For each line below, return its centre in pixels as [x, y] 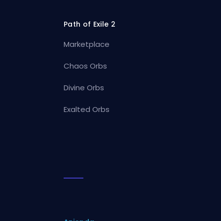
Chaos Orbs [86, 66]
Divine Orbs [84, 87]
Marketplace [87, 44]
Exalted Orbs [87, 109]
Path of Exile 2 [90, 24]
